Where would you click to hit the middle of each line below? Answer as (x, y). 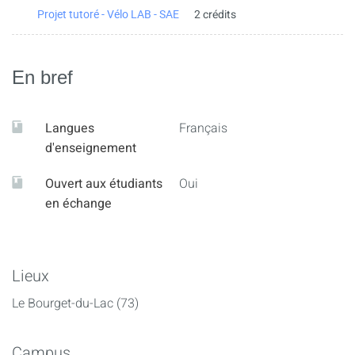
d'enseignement (91, 148)
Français (203, 128)
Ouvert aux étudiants (104, 184)
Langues (70, 128)
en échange (78, 204)
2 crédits (215, 14)
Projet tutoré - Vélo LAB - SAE (108, 14)
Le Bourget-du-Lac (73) (75, 303)
